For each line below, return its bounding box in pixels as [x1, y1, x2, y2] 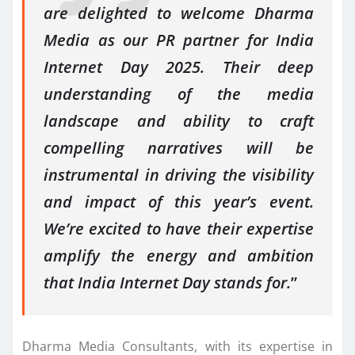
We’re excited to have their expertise [44, 218, 314, 240]
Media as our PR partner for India [44, 29, 314, 52]
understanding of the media [44, 83, 314, 105]
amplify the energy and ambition [44, 245, 314, 267]
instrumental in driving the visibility [44, 164, 314, 186]
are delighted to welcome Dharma [44, 2, 314, 25]
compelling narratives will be [44, 137, 314, 159]
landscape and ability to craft [44, 110, 314, 132]
